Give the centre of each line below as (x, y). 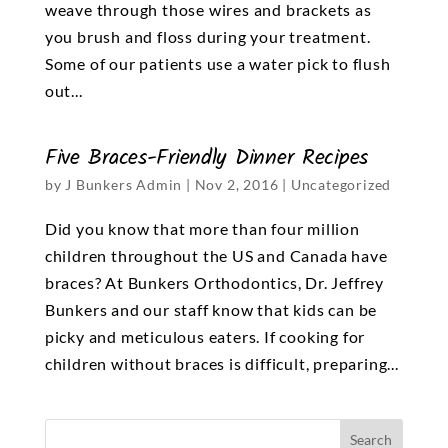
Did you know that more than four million (202, 229)
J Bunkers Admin (124, 185)
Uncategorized (341, 185)
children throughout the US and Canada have (216, 256)
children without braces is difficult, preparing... (221, 364)
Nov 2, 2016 (236, 185)
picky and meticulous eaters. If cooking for (205, 337)
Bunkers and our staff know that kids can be (211, 310)
